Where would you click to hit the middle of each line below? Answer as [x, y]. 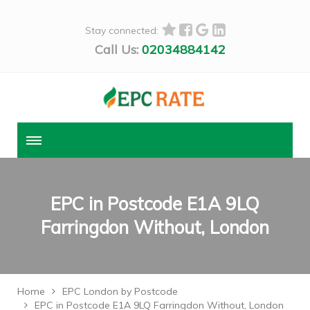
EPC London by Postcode [120, 292]
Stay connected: [121, 30]
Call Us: [116, 49]
